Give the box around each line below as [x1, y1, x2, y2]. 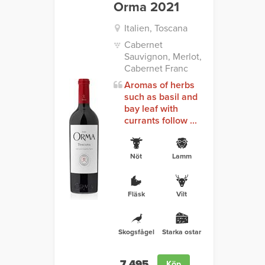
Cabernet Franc [124, 63, 188, 75]
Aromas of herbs [124, 79, 195, 92]
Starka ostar [162, 228, 202, 237]
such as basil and [124, 91, 198, 104]
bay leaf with [124, 103, 178, 115]
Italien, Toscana [124, 22, 188, 35]
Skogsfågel [118, 228, 154, 237]
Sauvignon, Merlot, [124, 51, 202, 63]
